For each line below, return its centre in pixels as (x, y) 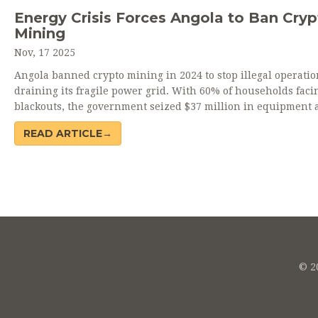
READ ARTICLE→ (67, 133)
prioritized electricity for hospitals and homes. (130, 122)
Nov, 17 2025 (44, 53)
